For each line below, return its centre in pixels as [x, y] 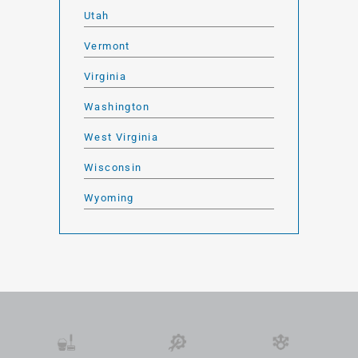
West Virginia [121, 137]
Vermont [107, 46]
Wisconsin [113, 167]
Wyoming [109, 197]
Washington [117, 106]
